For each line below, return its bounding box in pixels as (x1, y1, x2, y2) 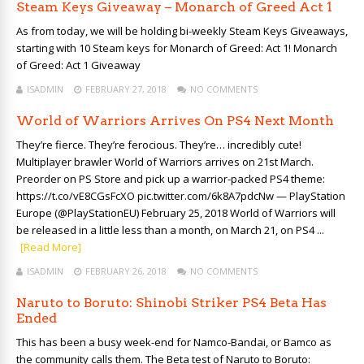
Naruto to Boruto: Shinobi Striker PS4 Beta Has (16, 295, 327, 310)
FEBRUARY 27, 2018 (85, 83, 167, 95)
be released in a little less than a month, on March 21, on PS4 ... (16, 223, 324, 237)
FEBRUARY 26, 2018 (85, 265, 167, 277)
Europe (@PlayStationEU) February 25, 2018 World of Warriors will (16, 206, 336, 220)
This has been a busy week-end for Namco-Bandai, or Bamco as (16, 335, 331, 349)
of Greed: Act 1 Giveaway (16, 58, 141, 72)
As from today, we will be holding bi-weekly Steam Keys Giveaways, (16, 24, 348, 38)
